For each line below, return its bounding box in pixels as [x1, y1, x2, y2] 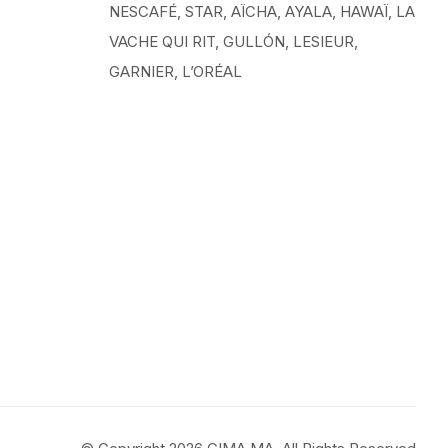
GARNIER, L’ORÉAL [108, 62, 242, 81]
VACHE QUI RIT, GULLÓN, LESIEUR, [108, 32, 358, 51]
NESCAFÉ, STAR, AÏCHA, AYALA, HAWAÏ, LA [108, 2, 415, 21]
